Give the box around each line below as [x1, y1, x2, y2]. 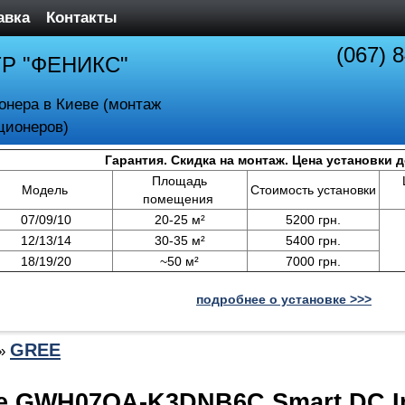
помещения [142, 192, 217, 206]
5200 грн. [285, 212, 341, 227]
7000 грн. [285, 254, 341, 268]
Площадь [152, 174, 207, 188]
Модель [21, 183, 71, 197]
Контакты [46, 9, 118, 26]
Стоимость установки [250, 183, 376, 197]
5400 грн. [285, 233, 341, 248]
